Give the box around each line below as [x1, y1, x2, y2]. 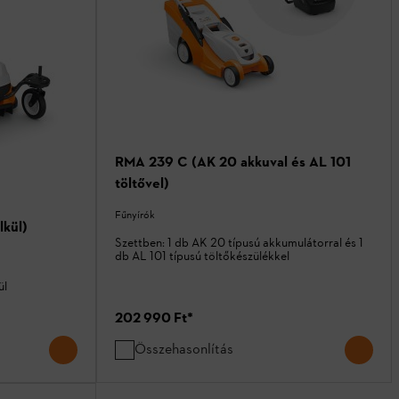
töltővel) [115, 175, 169, 192]
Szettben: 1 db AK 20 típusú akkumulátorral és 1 [115, 235, 363, 251]
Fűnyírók [115, 208, 155, 222]
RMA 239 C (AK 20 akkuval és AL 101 [115, 153, 351, 171]
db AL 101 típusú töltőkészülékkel [115, 248, 289, 265]
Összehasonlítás [134, 340, 233, 358]
